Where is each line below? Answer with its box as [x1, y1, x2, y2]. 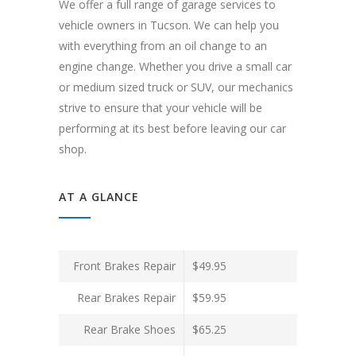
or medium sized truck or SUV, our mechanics [59, 79, 293, 95]
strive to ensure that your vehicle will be [59, 100, 262, 116]
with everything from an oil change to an [59, 38, 267, 54]
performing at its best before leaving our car [59, 121, 286, 137]
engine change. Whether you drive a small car [59, 59, 292, 75]
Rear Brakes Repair [77, 290, 176, 306]
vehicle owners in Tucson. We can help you [59, 17, 279, 33]
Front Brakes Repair [73, 258, 176, 274]
